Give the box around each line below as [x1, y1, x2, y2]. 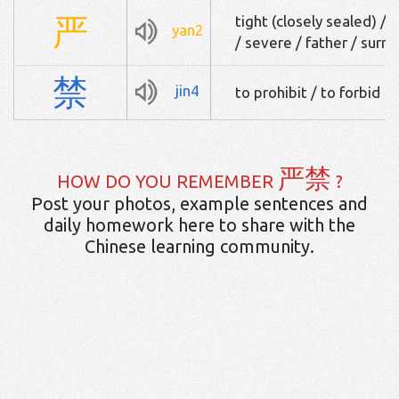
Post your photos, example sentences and [31, 192, 368, 214]
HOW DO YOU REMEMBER [56, 170, 278, 191]
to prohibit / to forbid [235, 83, 380, 101]
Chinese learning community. [85, 235, 314, 256]
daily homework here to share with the [44, 214, 355, 235]
